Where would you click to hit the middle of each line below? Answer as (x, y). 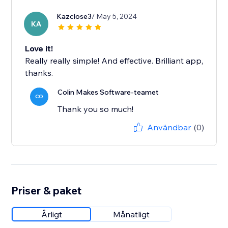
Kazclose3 (74, 17)
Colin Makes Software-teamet (108, 92)
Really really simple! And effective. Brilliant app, (114, 61)
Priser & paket (47, 191)
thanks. (39, 73)
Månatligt (132, 215)
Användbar (169, 127)
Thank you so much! (96, 109)
